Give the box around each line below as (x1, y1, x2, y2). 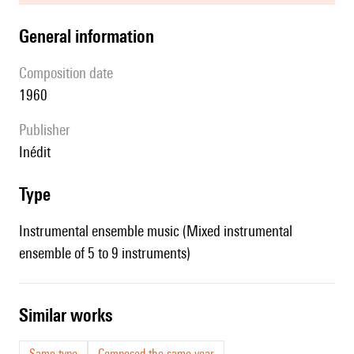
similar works (28, 304, 112, 326)
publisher (26, 121, 70, 139)
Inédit (23, 143, 51, 161)
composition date (27, 64, 113, 82)
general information (29, 25, 154, 47)
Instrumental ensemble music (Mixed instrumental (19, 222, 292, 240)
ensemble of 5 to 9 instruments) (19, 244, 190, 262)
